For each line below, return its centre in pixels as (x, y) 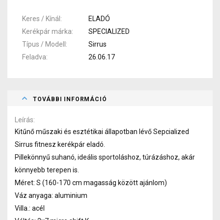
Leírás (24, 120)
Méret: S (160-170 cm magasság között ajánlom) (91, 182)
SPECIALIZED (109, 31)
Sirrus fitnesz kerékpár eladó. (60, 144)
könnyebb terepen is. (47, 170)
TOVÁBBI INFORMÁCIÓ (70, 99)
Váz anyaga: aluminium (51, 195)
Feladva (34, 57)
